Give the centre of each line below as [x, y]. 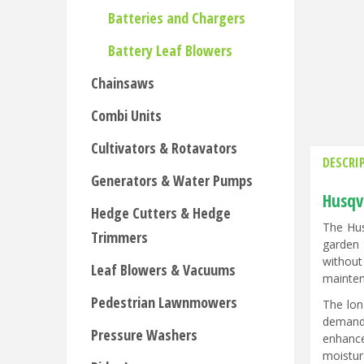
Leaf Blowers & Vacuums [163, 270]
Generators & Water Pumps [172, 180]
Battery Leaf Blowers [170, 50]
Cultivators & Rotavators [164, 148]
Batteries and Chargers [177, 18]
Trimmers [119, 237]
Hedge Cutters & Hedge [161, 213]
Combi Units [126, 115]
